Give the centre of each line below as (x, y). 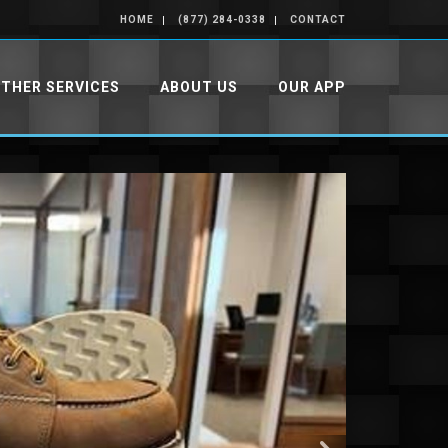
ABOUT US (199, 87)
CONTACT (318, 19)
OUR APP (312, 87)
